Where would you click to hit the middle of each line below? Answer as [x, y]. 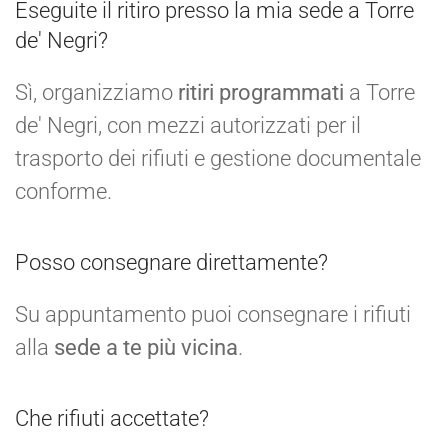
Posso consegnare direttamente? [171, 262]
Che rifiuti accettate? [112, 418]
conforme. [63, 191]
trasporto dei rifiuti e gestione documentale [218, 158]
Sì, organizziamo [96, 92]
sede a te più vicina [146, 347]
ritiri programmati [261, 92]
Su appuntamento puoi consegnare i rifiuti [213, 314]
